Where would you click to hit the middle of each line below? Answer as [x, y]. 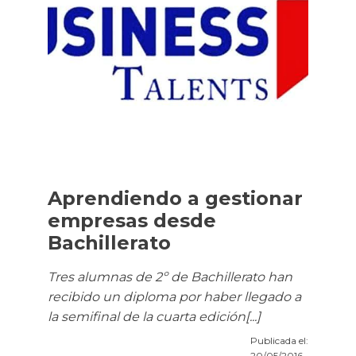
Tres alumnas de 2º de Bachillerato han [170, 277]
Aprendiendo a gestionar [175, 199]
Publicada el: [279, 341]
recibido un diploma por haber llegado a [174, 297]
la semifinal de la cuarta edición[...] [154, 317]
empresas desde [132, 221]
